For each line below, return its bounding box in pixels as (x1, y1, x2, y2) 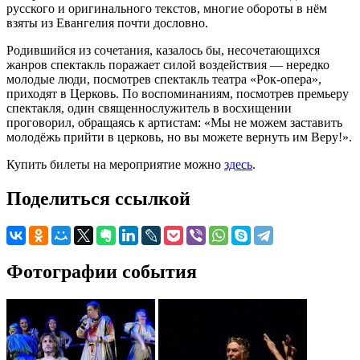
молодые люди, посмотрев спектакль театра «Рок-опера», (6, 72, 321, 86)
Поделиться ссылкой (6, 187, 190, 209)
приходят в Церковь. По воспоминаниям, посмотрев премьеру (6, 86, 349, 100)
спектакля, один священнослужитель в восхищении (6, 100, 292, 115)
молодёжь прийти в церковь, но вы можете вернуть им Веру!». (6, 129, 352, 144)
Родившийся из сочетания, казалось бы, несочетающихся (6, 43, 320, 57)
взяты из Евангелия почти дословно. (6, 15, 208, 30)
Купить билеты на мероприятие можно (6, 157, 224, 171)
